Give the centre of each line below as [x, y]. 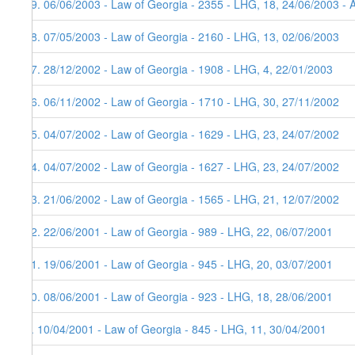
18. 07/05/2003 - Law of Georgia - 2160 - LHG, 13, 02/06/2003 [182, 37]
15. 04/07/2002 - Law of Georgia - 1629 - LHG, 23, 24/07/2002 [182, 134]
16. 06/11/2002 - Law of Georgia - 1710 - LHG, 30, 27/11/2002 [182, 102]
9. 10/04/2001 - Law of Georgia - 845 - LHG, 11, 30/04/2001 [176, 329]
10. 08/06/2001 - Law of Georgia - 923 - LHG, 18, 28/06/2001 [179, 297]
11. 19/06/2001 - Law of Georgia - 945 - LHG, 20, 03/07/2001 [179, 264]
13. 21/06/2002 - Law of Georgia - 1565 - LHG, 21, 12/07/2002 [182, 199]
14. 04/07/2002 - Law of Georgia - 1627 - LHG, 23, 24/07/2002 [182, 167]
